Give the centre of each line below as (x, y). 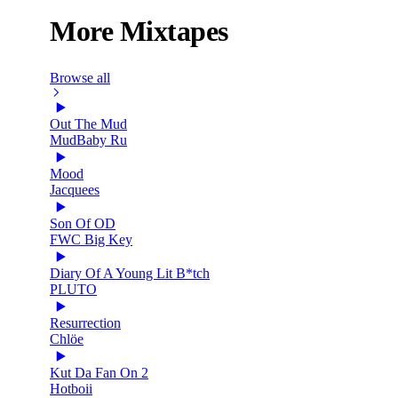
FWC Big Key (91, 239)
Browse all (80, 77)
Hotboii (71, 388)
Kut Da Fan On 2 (99, 372)
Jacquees (75, 189)
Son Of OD (83, 223)
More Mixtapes (139, 32)
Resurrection (85, 322)
